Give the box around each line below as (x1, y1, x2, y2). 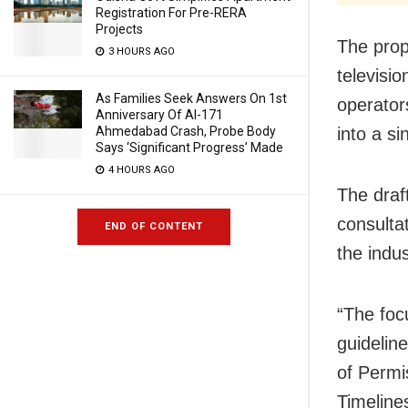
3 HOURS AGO (106, 46, 175, 57)
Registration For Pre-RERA (96, 5, 247, 20)
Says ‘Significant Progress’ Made (96, 140, 283, 155)
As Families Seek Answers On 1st (96, 91, 287, 106)
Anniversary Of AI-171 (96, 107, 223, 122)
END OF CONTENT (105, 220, 203, 232)
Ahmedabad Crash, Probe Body (96, 124, 276, 138)
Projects (96, 22, 143, 36)
